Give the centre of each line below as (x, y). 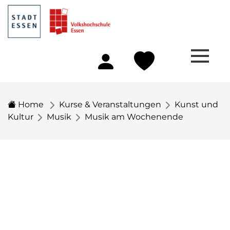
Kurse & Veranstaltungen (110, 104)
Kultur (21, 117)
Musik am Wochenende (134, 117)
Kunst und (196, 104)
